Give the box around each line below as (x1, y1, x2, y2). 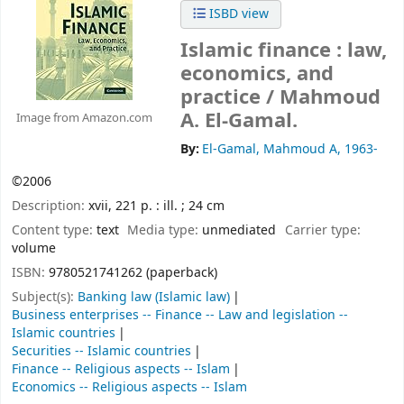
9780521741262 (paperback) (49, 262, 217, 282)
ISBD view (206, 5, 269, 23)
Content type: (12, 220, 96, 240)
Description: (12, 197, 88, 216)
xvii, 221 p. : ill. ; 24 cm (88, 197, 225, 216)
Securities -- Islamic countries (12, 341, 191, 361)
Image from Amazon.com (16, 108, 152, 126)
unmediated (202, 220, 277, 240)
